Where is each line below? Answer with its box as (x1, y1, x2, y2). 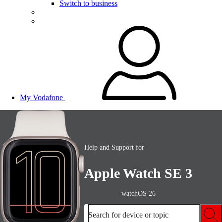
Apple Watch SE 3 (84, 166, 192, 181)
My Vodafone (20, 93, 63, 102)
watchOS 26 (121, 190, 156, 198)
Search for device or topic (88, 211, 168, 220)
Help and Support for (84, 143, 144, 151)
